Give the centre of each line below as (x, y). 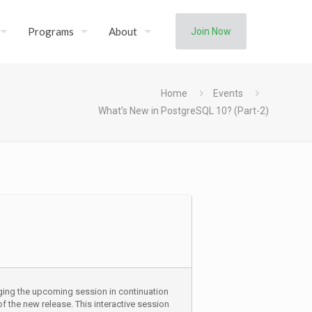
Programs (51, 31)
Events (228, 93)
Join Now (211, 31)
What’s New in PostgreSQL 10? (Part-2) (184, 111)
